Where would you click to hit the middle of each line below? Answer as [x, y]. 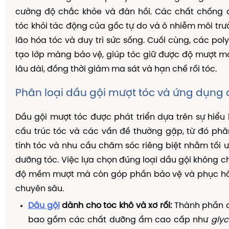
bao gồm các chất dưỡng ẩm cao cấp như [120, 220]
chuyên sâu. [40, 189]
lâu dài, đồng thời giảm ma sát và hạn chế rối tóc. [116, 69]
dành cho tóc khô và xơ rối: [116, 206]
